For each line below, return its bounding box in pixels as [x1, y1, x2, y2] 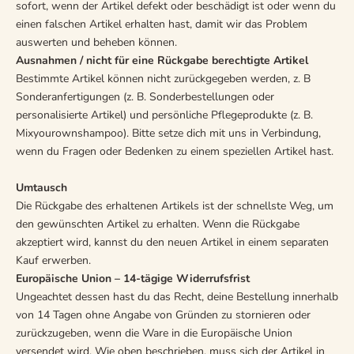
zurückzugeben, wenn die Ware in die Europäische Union [16, 326, 292, 341]
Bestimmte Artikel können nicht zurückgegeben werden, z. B [16, 71, 311, 86]
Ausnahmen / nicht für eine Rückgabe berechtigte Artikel [16, 53, 308, 68]
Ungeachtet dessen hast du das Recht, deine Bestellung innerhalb [16, 289, 338, 304]
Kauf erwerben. [16, 253, 91, 268]
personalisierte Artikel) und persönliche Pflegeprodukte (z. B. [16, 107, 313, 122]
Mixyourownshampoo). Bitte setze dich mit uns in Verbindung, [16, 126, 321, 141]
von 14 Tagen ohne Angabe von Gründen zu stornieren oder [16, 307, 311, 322]
